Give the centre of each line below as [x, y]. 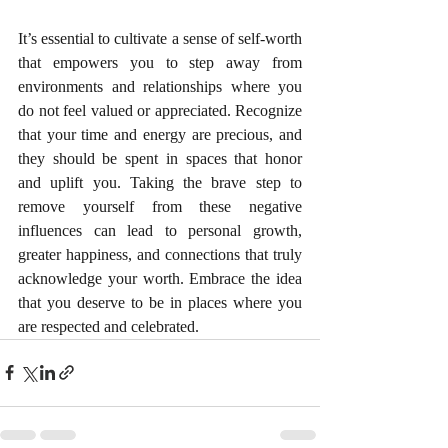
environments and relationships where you [160, 86]
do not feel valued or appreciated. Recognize [160, 110]
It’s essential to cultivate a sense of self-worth [160, 38]
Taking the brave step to [216, 182]
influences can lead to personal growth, [160, 230]
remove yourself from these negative [160, 206]
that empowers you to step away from [160, 62]
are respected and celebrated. [108, 326]
